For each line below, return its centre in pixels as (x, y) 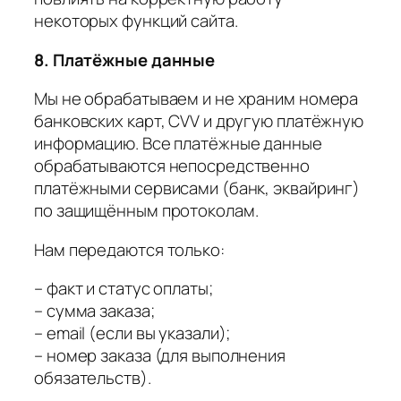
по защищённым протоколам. (146, 211)
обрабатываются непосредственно (172, 166)
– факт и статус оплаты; (124, 289)
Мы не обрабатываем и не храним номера (196, 99)
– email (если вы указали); (132, 333)
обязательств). (93, 378)
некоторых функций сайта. (136, 21)
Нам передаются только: (129, 249)
